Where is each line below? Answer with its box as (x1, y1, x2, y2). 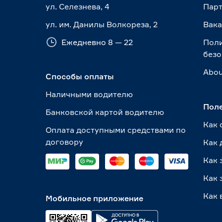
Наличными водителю (46, 89, 133, 100)
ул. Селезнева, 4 (46, 1, 110, 11)
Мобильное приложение (46, 193, 143, 203)
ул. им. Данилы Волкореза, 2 (46, 19, 158, 29)
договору (46, 137, 83, 147)
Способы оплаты (46, 71, 114, 82)
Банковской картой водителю (46, 107, 164, 117)
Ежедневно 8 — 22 (61, 37, 133, 47)
